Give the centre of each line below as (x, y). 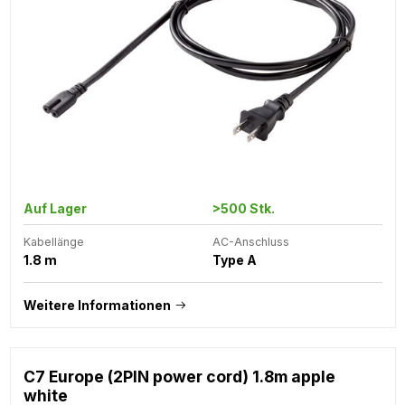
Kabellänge (53, 241)
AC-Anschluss (250, 241)
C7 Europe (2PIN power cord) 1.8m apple (179, 376)
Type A (234, 259)
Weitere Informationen (97, 305)
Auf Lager (55, 208)
